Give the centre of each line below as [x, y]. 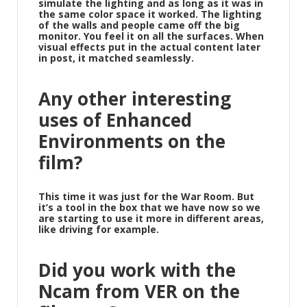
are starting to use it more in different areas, [151, 218]
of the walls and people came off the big [139, 25]
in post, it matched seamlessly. [116, 58]
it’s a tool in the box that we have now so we [149, 207]
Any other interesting [135, 99]
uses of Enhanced [115, 120]
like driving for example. [99, 229]
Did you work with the [137, 270]
